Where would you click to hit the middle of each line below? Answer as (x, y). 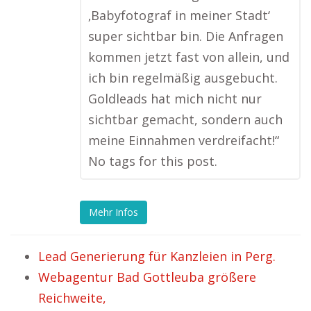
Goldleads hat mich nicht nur (175, 99)
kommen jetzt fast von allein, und (189, 57)
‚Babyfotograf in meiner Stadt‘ (179, 15)
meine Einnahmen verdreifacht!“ (184, 140)
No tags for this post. (153, 161)
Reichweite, (72, 298)
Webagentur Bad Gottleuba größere (147, 277)
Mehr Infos (114, 212)
